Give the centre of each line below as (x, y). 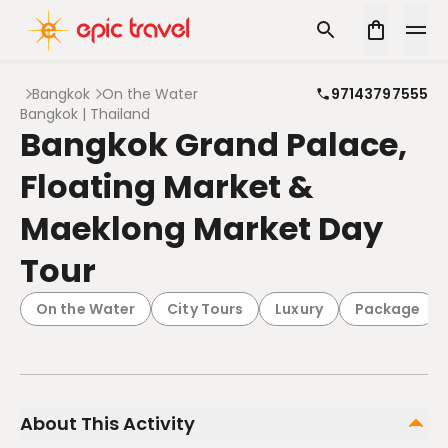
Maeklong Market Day (201, 228)
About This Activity (107, 423)
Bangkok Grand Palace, (213, 144)
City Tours (205, 309)
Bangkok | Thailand (85, 114)
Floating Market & (167, 186)
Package (387, 309)
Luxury (299, 309)
